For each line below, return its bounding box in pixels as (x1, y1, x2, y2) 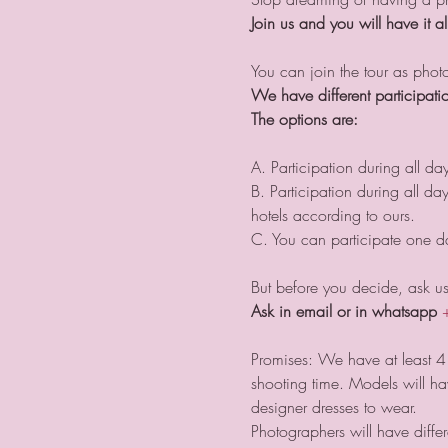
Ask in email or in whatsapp (250, 299, 437, 322)
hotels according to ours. (250, 203, 415, 226)
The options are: (250, 107, 358, 130)
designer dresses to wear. (250, 395, 422, 418)
